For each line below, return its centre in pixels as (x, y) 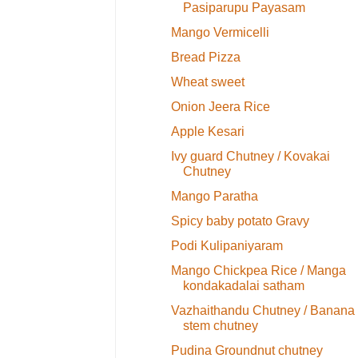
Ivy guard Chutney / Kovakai (250, 156)
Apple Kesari (207, 131)
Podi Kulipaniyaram (227, 245)
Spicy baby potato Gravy (240, 221)
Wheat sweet (207, 82)
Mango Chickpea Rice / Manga (258, 270)
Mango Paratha (214, 196)
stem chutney (220, 325)
